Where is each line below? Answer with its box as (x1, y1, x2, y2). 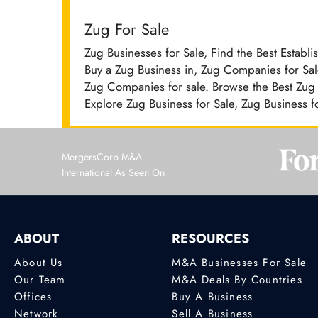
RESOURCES (172, 229, 250, 248)
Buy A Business (172, 288, 253, 305)
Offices (14, 288, 53, 305)
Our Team (14, 271, 66, 287)
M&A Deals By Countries (172, 271, 302, 287)
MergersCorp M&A (62, 150, 142, 164)
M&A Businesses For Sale (172, 254, 307, 270)
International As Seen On (62, 165, 165, 180)
